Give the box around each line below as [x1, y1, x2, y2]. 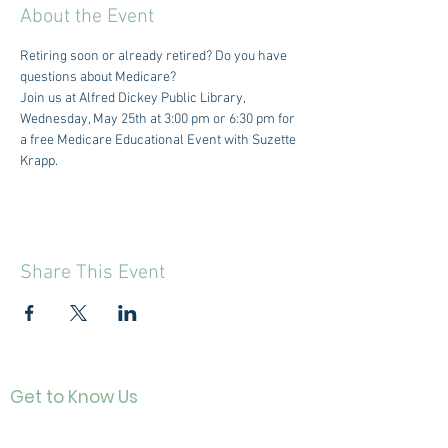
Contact [21, 420, 90, 440]
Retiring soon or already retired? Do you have [20, 48, 290, 65]
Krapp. [20, 153, 58, 170]
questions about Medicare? [20, 69, 176, 86]
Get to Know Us [10, 385, 138, 409]
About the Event [20, 5, 154, 29]
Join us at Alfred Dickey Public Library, [20, 90, 248, 107]
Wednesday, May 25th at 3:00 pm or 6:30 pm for [20, 111, 298, 128]
